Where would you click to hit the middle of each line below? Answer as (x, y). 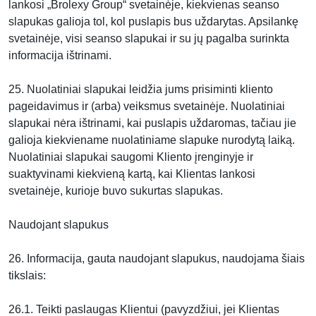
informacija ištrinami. (60, 55)
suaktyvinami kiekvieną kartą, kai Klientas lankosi (132, 174)
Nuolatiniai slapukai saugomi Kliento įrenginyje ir (131, 157)
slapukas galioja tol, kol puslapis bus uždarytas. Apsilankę (153, 22)
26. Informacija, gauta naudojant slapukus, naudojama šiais (157, 259)
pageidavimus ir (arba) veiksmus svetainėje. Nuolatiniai (147, 106)
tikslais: (27, 275)
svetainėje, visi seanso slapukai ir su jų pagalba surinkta (149, 38)
